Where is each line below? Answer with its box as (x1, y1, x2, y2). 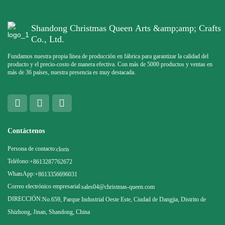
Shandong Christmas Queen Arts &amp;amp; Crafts (31, 23, 221, 33)
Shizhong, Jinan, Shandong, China (8, 208, 90, 215)
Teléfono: (8, 157, 30, 165)
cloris (56, 145, 69, 153)
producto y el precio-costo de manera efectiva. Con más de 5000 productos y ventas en (8, 61, 212, 68)
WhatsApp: (8, 170, 35, 177)
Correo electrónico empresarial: (8, 182, 81, 190)
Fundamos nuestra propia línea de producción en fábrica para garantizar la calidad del (8, 53, 208, 60)
